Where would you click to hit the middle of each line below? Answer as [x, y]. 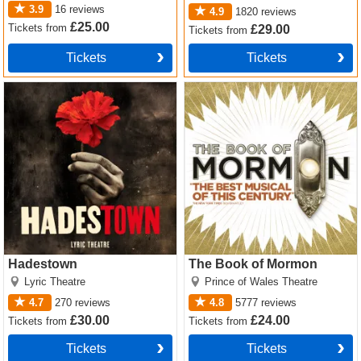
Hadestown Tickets [59, 88]
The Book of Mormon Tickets [266, 88]
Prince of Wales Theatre [261, 281]
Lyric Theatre [55, 281]
